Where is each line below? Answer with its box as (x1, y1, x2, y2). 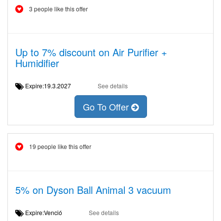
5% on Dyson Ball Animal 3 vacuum (15, 183, 171, 197)
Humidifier (15, 56, 59, 70)
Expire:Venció (24, 208, 70, 217)
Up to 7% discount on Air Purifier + (15, 45, 167, 59)
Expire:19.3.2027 (24, 81, 78, 90)
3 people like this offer (29, 4, 88, 13)
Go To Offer (82, 100, 131, 113)
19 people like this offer (29, 142, 91, 150)
